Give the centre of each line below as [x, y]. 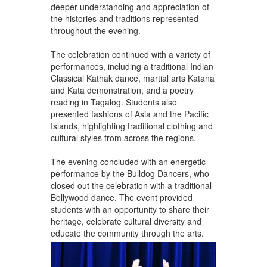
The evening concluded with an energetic [128, 161]
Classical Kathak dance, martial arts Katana [132, 78]
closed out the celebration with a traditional [131, 185]
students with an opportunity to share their [130, 209]
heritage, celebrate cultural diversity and [126, 221]
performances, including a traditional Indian [132, 66]
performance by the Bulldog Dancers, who [130, 173]
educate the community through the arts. [127, 233]
